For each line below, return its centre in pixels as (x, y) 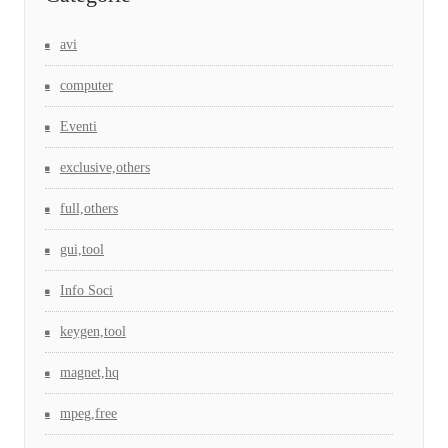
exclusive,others (105, 168)
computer (86, 86)
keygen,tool (93, 332)
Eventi (78, 127)
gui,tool (82, 250)
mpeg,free (88, 414)
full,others (89, 209)
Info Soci (86, 291)
